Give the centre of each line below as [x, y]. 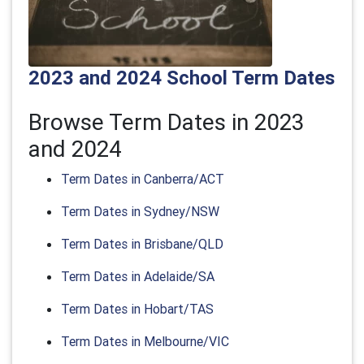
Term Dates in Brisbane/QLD [142, 244]
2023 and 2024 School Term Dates [182, 78]
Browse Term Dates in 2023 [166, 122]
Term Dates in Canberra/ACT [143, 179]
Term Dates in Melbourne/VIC [145, 341]
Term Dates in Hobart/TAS [137, 309]
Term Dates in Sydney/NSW [140, 211]
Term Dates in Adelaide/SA [138, 276]
